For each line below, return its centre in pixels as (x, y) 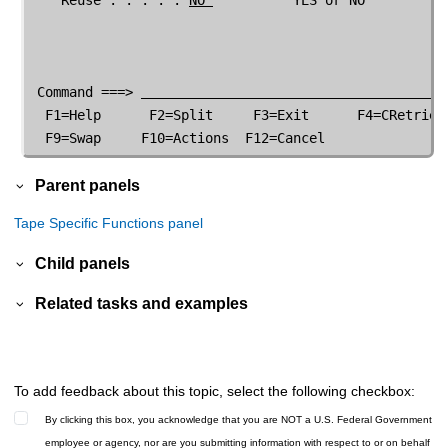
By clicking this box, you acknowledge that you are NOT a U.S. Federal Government (238, 419)
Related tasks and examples (142, 302)
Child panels (83, 262)
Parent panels (88, 185)
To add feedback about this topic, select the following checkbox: (214, 390)
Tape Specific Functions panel (108, 223)
